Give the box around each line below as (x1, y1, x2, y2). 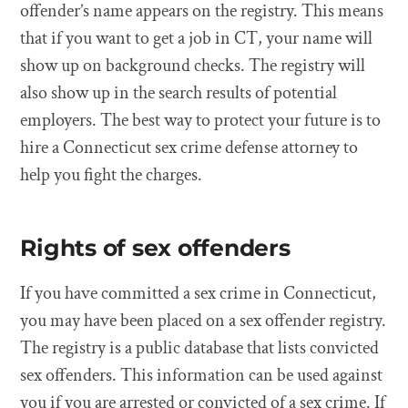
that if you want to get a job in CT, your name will (20, 26, 373, 50)
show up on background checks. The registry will (20, 54, 366, 77)
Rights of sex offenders (20, 234, 291, 261)
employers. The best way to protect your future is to (20, 108, 382, 132)
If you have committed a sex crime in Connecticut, (20, 281, 377, 305)
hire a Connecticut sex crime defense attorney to (20, 136, 359, 159)
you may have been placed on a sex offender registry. (20, 309, 387, 332)
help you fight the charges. (20, 163, 203, 187)
